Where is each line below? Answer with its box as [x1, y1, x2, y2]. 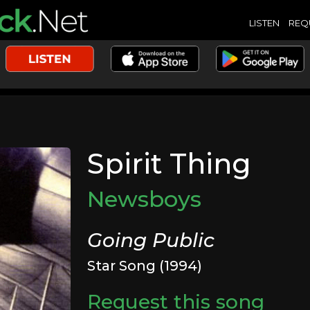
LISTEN [248, 17, 280, 28]
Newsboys [87, 185, 202, 212]
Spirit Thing [87, 147, 252, 181]
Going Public [87, 228, 215, 252]
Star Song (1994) [87, 257, 203, 274]
